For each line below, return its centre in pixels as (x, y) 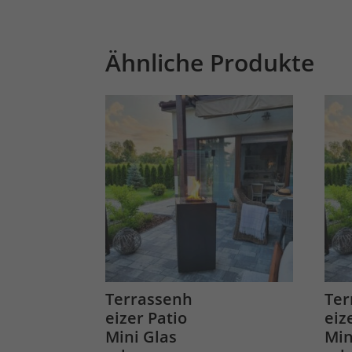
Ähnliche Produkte (210, 63)
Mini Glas (141, 337)
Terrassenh (149, 299)
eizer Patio (147, 318)
